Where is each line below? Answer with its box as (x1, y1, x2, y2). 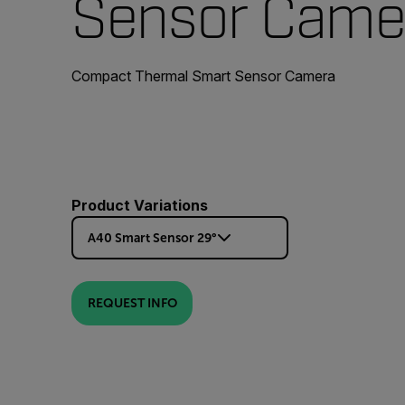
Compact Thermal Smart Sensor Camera (71, 67, 335, 85)
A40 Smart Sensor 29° (88, 230, 217, 245)
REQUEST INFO (87, 296, 177, 311)
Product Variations (71, 195, 208, 214)
